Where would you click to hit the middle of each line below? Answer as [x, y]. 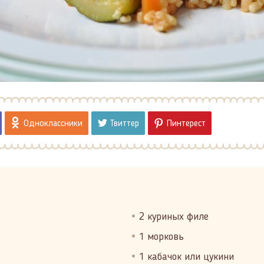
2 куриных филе [174, 217]
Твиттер [125, 124]
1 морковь [161, 237]
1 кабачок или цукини [187, 257]
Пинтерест [186, 124]
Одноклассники [53, 124]
